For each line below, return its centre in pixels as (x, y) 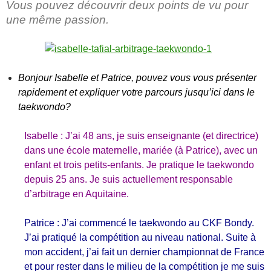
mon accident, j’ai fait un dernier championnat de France (144, 252)
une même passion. (57, 20)
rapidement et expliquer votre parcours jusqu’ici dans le (136, 92)
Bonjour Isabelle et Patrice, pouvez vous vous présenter (137, 78)
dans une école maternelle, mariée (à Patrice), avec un (141, 150)
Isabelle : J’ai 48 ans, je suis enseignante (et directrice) (141, 136)
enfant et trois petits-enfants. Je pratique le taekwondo (139, 165)
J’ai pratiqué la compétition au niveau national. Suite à (140, 237)
